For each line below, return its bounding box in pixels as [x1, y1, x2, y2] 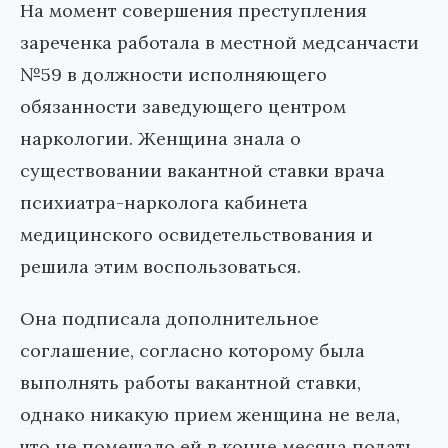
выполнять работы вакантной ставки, [20, 370, 361, 394]
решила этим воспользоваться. [20, 254, 301, 278]
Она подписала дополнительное [20, 306, 319, 330]
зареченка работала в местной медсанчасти [20, 30, 419, 54]
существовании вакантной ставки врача [20, 158, 385, 182]
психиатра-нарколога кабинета [20, 190, 308, 214]
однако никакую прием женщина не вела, [20, 402, 400, 426]
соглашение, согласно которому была [20, 338, 365, 362]
